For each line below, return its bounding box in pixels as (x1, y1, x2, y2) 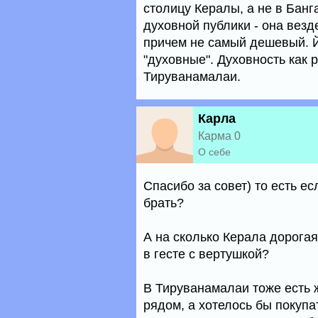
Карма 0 (198, 130, 241, 142)
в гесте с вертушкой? (143, 247, 269, 261)
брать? (143, 196, 184, 210)
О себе (198, 146, 231, 158)
